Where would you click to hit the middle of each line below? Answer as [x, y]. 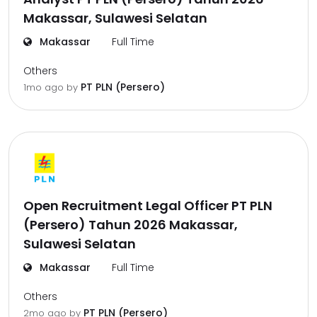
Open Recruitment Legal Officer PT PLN [148, 206]
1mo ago [45, 87]
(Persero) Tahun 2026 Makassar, [131, 225]
